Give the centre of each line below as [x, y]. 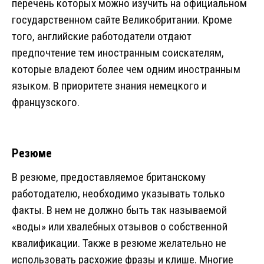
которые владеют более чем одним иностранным [126, 70]
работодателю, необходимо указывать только [118, 194]
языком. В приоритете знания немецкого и [109, 86]
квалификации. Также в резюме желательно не [119, 243]
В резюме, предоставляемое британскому [109, 177]
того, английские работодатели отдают [102, 37]
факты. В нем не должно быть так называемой [119, 210]
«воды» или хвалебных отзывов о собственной [120, 227]
